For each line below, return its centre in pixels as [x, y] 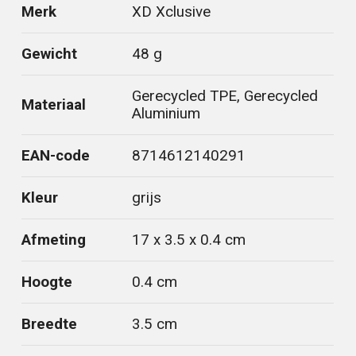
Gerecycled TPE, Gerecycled [225, 96]
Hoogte [47, 282]
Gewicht [50, 54]
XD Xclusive [172, 12]
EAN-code [56, 156]
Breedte [50, 324]
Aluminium [166, 114]
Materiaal [54, 105]
